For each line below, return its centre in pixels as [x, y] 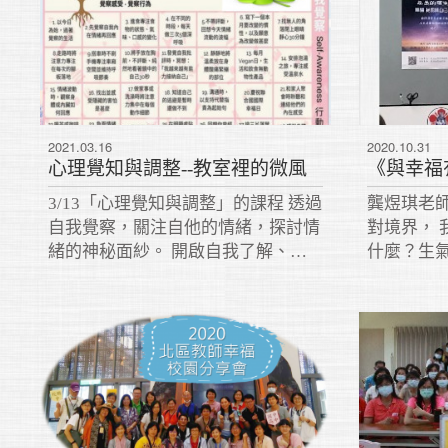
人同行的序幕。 [108, 275]
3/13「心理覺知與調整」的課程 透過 [185, 203]
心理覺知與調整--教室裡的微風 [178, 168]
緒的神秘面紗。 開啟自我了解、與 [178, 251]
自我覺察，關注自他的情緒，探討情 [184, 227]
